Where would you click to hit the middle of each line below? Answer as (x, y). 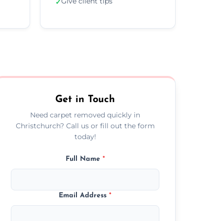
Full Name (84, 159)
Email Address (84, 195)
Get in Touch (85, 99)
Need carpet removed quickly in (85, 115)
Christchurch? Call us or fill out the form (85, 126)
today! (85, 136)
